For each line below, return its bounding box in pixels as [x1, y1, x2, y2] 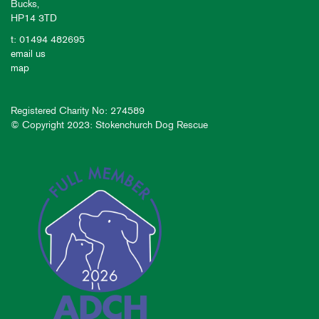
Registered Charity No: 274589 [11, 104, 145, 117]
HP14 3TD [11, 11, 57, 24]
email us [11, 47, 46, 60]
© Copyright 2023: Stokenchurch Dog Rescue [11, 118, 208, 131]
